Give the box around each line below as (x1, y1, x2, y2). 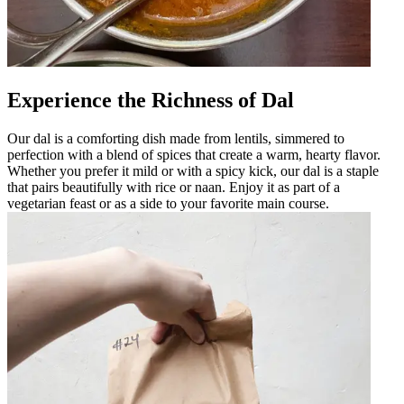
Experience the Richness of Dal (7, 87, 294, 112)
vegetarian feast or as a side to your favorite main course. (7, 195, 329, 211)
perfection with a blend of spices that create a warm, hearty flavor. (7, 146, 381, 162)
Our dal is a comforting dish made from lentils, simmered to (7, 130, 344, 146)
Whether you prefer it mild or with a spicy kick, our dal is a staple (7, 162, 379, 179)
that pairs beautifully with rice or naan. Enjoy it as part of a (7, 179, 340, 195)
